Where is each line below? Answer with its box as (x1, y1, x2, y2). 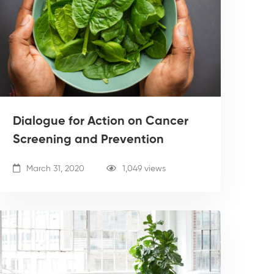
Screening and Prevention (13, 133, 164, 146)
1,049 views (122, 164, 166, 173)
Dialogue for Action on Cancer (13, 115, 188, 128)
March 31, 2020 (24, 164, 84, 173)
